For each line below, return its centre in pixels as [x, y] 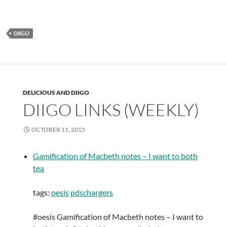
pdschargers [91, 193]
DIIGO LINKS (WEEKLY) [111, 110]
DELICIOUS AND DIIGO [56, 93]
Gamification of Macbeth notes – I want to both [115, 156]
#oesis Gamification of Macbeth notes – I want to [118, 217]
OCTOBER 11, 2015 [58, 130]
